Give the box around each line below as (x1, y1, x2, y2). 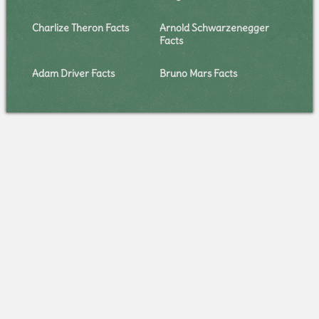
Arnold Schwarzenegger (159, 21, 269, 34)
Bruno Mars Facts (159, 66, 237, 80)
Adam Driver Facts (31, 66, 115, 80)
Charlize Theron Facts (31, 21, 129, 34)
